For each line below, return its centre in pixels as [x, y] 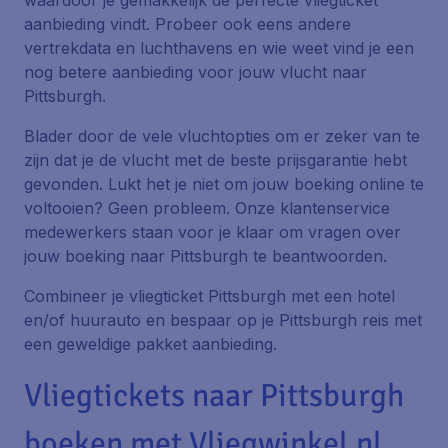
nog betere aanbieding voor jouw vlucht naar [195, 72]
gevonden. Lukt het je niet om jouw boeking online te [224, 184]
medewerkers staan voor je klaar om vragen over [212, 232]
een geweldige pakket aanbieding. [150, 344]
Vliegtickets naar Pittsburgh [214, 395]
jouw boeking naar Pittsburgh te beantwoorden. [205, 256]
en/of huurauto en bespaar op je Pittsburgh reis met [223, 320]
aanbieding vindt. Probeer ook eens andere [187, 24]
